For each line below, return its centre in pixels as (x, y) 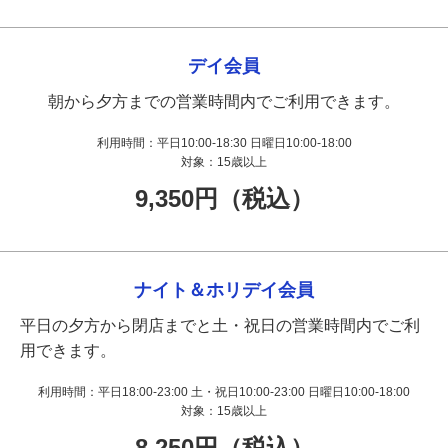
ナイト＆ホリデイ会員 (224, 289)
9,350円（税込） (224, 198)
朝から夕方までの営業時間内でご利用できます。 (224, 101)
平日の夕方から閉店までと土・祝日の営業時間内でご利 (220, 325)
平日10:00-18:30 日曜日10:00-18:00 (254, 142)
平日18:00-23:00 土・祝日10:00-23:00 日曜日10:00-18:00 (254, 391)
